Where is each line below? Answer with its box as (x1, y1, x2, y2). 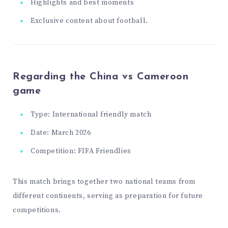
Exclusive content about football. (31, 16, 148, 25)
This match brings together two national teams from (13, 177, 196, 186)
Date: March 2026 (31, 128, 91, 137)
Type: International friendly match (31, 109, 152, 119)
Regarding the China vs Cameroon (13, 72, 189, 82)
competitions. (13, 205, 61, 215)
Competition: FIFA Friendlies (31, 146, 131, 156)
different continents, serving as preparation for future (13, 191, 204, 201)
